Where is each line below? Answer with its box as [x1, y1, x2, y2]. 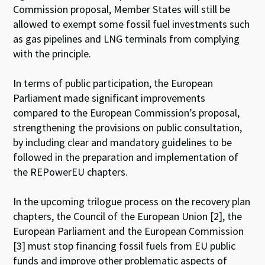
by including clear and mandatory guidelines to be [13, 135, 232, 149]
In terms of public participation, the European [13, 76, 214, 90]
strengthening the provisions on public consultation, [13, 120, 243, 134]
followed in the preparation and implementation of [13, 150, 239, 164]
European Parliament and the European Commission [13, 224, 244, 238]
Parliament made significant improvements [13, 91, 206, 105]
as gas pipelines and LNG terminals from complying [13, 31, 240, 46]
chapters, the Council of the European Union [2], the [13, 209, 243, 223]
